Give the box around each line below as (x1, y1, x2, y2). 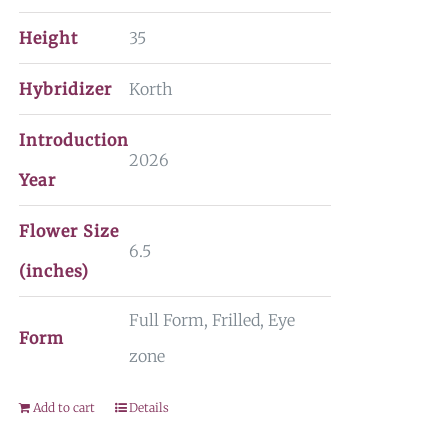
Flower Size (18, 221, 119, 241)
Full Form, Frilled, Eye (128, 310, 295, 330)
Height (18, 28, 78, 48)
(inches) (18, 261, 89, 281)
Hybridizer (18, 79, 112, 99)
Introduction (18, 130, 129, 150)
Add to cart (32, 400, 95, 415)
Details (128, 400, 169, 415)
